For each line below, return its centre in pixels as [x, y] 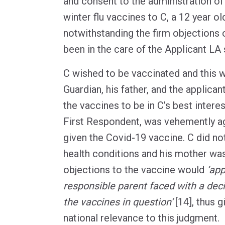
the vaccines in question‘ [118, 202]
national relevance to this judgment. [141, 218]
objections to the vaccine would [135, 170]
